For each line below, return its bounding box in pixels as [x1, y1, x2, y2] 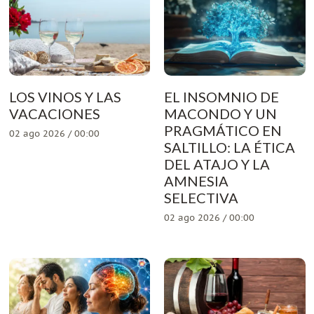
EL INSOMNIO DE [164, 88, 279, 105]
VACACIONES [8, 104, 100, 122]
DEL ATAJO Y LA [164, 155, 270, 172]
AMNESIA [164, 172, 228, 189]
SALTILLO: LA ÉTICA [164, 138, 295, 156]
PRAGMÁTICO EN [164, 121, 282, 139]
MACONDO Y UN [164, 104, 277, 122]
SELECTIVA [164, 189, 238, 206]
